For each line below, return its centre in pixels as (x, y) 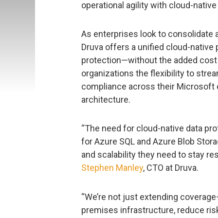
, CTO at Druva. (171, 168)
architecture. (106, 99)
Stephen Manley (112, 168)
